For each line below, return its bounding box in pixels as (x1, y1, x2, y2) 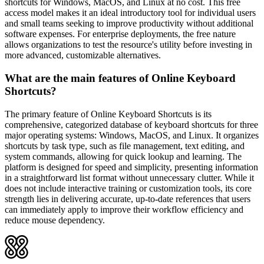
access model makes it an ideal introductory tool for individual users (5, 8, 256, 18)
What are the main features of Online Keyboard (5, 72, 236, 85)
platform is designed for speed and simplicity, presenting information (5, 161, 258, 172)
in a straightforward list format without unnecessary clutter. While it (5, 172, 254, 183)
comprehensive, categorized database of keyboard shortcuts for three (5, 119, 258, 130)
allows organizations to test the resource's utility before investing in (5, 39, 252, 50)
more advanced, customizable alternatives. (5, 50, 161, 61)
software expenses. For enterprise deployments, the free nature (5, 29, 236, 39)
